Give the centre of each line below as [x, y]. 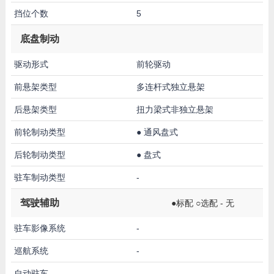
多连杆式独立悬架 [170, 87]
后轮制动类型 [39, 154]
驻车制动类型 [39, 177]
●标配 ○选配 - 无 [203, 203]
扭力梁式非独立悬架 [175, 109]
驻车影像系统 [39, 228]
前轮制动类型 [39, 132]
